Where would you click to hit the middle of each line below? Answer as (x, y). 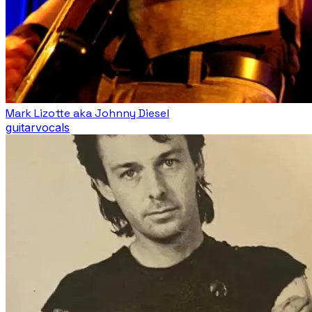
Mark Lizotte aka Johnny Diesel (87, 113)
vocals (53, 127)
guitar (21, 127)
